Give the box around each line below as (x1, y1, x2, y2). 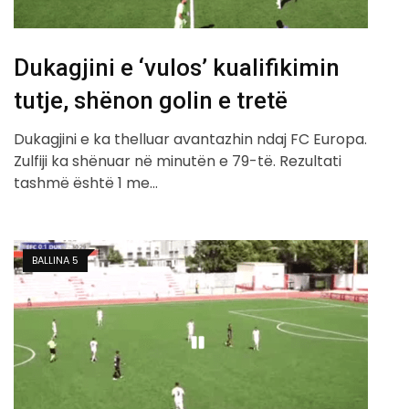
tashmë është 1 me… (14, 172, 158, 194)
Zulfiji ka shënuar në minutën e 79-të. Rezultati (14, 150, 341, 172)
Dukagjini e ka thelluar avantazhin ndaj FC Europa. (14, 128, 367, 150)
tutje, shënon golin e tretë (14, 86, 288, 114)
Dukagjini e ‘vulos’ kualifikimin (14, 53, 340, 81)
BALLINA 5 (32, 252, 79, 267)
